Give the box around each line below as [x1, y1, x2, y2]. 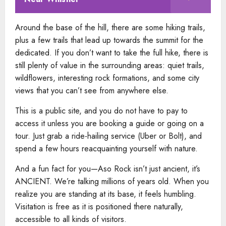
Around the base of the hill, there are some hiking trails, [15, 21, 205, 33]
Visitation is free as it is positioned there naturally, [15, 200, 183, 212]
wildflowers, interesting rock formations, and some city [15, 72, 199, 84]
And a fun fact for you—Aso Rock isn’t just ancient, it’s [15, 162, 200, 175]
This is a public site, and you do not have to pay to [15, 104, 188, 117]
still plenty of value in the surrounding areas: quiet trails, [15, 59, 204, 71]
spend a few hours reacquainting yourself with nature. [15, 142, 198, 154]
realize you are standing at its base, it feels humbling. [15, 188, 196, 200]
